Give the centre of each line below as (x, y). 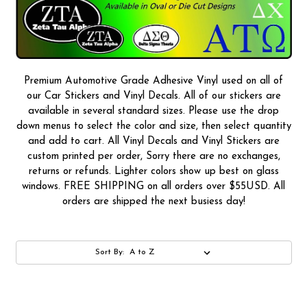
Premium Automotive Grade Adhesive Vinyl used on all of (153, 82)
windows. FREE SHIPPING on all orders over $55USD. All (153, 187)
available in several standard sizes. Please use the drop (153, 112)
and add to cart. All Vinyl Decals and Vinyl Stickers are (153, 142)
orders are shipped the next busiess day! (153, 202)
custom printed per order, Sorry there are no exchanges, (153, 157)
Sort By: (110, 253)
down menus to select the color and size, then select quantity (153, 127)
